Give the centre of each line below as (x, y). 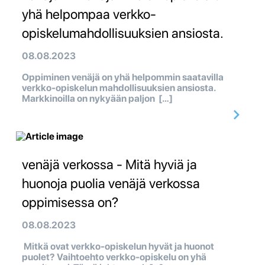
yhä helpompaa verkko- (89, 14)
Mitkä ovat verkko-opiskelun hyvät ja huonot (118, 247)
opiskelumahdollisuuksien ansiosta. (123, 33)
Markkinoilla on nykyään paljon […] (97, 99)
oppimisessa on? (70, 203)
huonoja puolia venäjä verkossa (111, 184)
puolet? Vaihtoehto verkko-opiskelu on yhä (114, 257)
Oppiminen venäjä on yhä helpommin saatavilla (123, 77)
